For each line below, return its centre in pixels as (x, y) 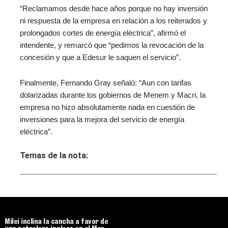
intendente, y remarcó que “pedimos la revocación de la (111, 46)
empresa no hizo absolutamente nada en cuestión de (107, 107)
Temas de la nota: (54, 156)
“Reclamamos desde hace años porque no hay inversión (113, 9)
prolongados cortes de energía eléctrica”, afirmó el (103, 33)
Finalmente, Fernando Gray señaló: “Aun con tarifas (105, 83)
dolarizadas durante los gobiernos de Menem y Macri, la (112, 95)
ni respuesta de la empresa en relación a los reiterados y (113, 21)
